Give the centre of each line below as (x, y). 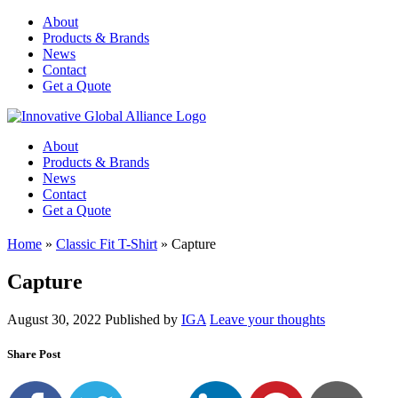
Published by (143, 319)
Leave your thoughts (267, 319)
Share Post (34, 354)
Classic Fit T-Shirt (107, 243)
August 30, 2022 (54, 319)
